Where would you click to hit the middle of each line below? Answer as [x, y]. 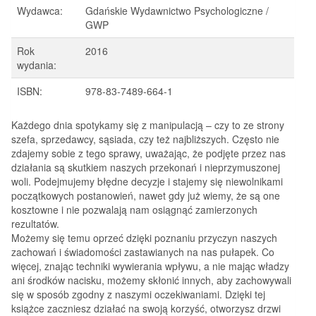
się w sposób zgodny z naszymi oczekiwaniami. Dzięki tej [138, 294]
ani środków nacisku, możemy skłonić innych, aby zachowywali [151, 280]
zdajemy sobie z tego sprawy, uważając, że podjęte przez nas [148, 153]
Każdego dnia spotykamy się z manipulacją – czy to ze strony [148, 125]
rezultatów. [35, 224]
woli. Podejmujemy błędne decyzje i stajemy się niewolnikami [147, 182]
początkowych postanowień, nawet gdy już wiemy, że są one [146, 196]
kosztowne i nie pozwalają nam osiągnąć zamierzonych [134, 210]
